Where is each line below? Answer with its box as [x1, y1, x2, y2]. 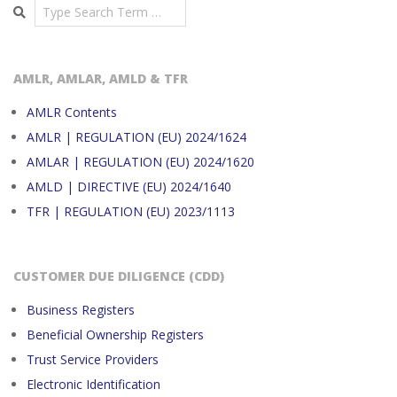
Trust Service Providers [27, 351, 159, 368]
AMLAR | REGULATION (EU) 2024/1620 [27, 153, 254, 170]
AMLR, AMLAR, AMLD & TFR [13, 70, 188, 87]
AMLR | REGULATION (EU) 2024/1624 [27, 128, 246, 145]
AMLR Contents [27, 104, 117, 121]
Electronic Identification [27, 376, 160, 393]
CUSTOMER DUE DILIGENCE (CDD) [13, 268, 224, 284]
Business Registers [27, 301, 135, 318]
